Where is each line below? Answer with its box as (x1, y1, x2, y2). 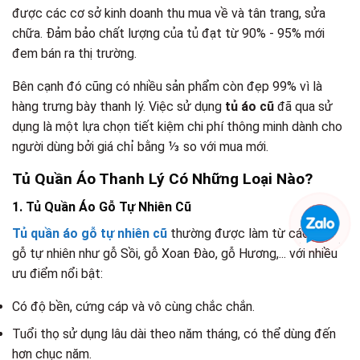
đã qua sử (274, 99, 333, 115)
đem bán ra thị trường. (12, 46, 137, 62)
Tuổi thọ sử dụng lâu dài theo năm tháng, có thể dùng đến (12, 326, 336, 342)
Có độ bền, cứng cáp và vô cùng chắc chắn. (12, 298, 255, 314)
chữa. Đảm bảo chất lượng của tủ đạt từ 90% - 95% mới (12, 26, 325, 42)
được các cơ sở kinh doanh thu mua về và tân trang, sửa (12, 6, 325, 22)
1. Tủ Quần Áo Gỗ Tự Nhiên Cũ (12, 198, 191, 215)
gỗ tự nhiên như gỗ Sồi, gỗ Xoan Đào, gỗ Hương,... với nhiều (12, 245, 337, 261)
